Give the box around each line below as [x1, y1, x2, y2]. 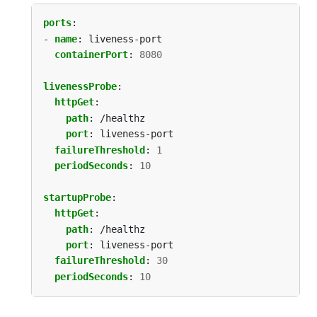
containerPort [54, 49, 128, 61]
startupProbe [43, 191, 111, 203]
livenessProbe [43, 80, 117, 92]
